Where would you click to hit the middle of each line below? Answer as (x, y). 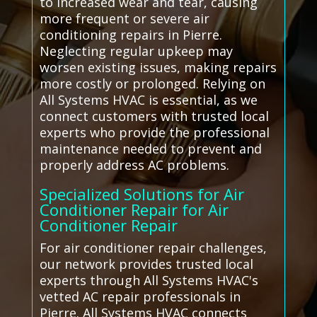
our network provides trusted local (146, 264)
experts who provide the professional (154, 133)
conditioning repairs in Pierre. (131, 35)
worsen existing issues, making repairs (158, 68)
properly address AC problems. (134, 165)
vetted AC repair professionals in (140, 297)
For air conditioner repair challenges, (153, 248)
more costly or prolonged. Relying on (152, 84)
